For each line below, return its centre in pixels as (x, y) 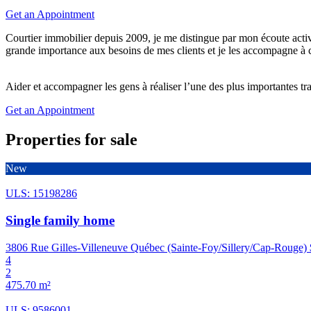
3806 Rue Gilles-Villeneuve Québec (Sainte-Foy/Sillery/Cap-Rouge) (156, 247)
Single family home (60, 221)
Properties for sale (72, 139)
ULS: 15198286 (41, 194)
